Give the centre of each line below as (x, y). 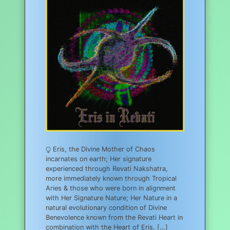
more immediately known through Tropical (111, 178)
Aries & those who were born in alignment (111, 188)
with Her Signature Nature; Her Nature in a (111, 198)
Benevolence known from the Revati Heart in (114, 217)
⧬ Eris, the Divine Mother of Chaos (100, 149)
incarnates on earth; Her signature (99, 159)
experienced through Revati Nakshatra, (107, 168)
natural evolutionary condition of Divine (106, 207)
